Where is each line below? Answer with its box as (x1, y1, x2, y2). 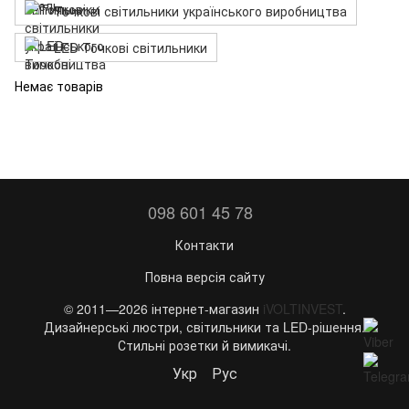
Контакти (175, 236, 234, 254)
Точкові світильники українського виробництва (54, 2, 347, 20)
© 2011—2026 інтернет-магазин (63, 299, 263, 318)
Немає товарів (15, 77, 103, 95)
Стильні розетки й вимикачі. (118, 336, 291, 354)
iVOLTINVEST (262, 299, 342, 318)
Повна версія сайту (144, 267, 265, 286)
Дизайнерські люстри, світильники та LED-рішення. (44, 318, 365, 336)
